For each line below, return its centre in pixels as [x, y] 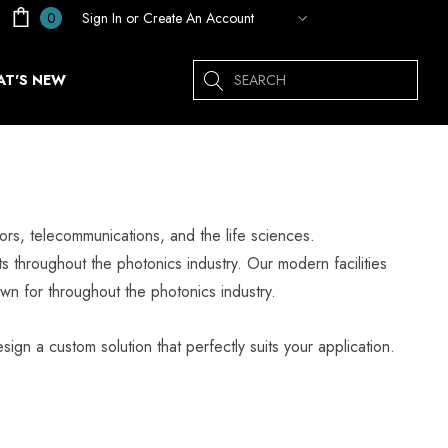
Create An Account [198, 17]
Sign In [102, 17]
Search [216, 72]
